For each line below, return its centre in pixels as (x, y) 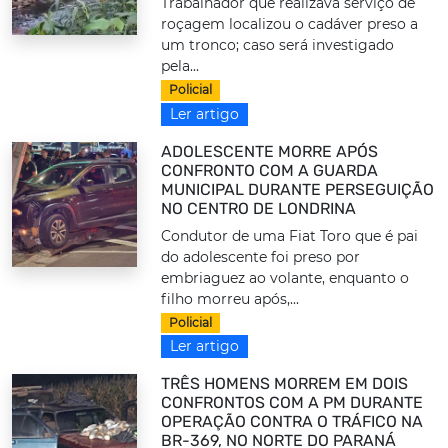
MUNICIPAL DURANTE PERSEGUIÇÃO (298, 189)
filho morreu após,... (230, 298)
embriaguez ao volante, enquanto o (285, 277)
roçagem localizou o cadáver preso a (290, 24)
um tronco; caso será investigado (278, 45)
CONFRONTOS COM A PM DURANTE (292, 403)
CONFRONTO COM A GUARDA (270, 170)
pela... (180, 66)
